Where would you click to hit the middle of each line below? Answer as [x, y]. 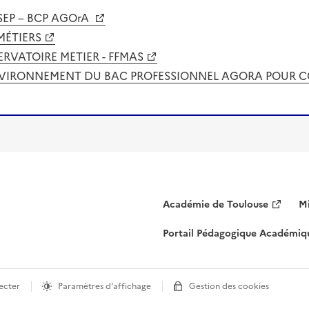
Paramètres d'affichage [104, 287]
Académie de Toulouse [216, 204]
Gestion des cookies [229, 287]
